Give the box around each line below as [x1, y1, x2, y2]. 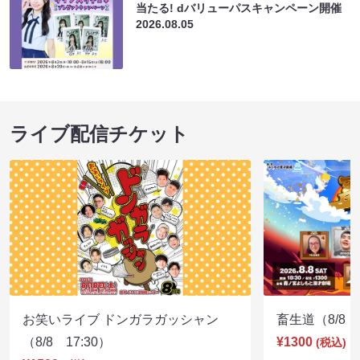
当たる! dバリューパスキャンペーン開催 [136, 2, 342, 15]
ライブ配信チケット [10, 123, 189, 145]
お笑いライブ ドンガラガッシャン [22, 313, 219, 327]
